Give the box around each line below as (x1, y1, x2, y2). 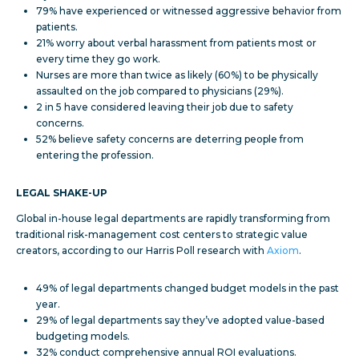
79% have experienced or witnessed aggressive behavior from (36, 5, 341, 18)
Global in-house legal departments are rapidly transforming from (16, 212, 330, 225)
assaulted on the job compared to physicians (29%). (36, 85, 284, 98)
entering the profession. (36, 149, 154, 162)
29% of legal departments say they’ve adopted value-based (36, 314, 325, 327)
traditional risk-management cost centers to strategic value (16, 228, 308, 241)
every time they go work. (36, 53, 160, 66)
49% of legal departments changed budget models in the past (36, 282, 339, 295)
